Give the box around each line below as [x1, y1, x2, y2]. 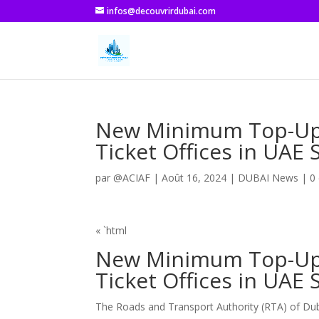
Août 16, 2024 [162, 171, 227, 184]
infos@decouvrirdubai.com [107, 5, 216, 17]
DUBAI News [238, 171, 299, 184]
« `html [95, 224, 127, 237]
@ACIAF [113, 171, 151, 184]
